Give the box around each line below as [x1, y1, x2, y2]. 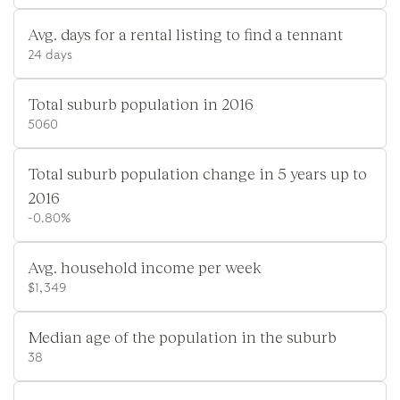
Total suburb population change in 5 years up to [28, 162, 367, 183]
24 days [28, 48, 72, 62]
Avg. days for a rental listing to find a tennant [28, 23, 343, 44]
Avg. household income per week [28, 256, 262, 277]
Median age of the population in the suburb [28, 326, 337, 346]
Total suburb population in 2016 [28, 93, 254, 113]
